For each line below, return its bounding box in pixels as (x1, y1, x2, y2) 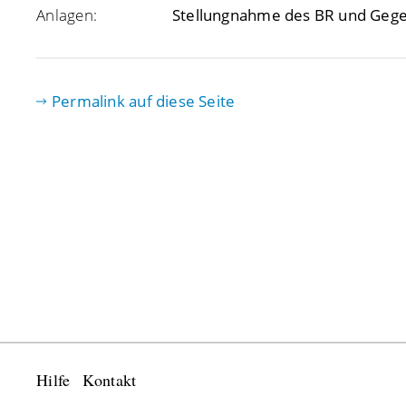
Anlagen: (36, 5, 98, 25)
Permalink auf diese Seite (52, 91, 236, 111)
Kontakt (82, 369, 137, 391)
